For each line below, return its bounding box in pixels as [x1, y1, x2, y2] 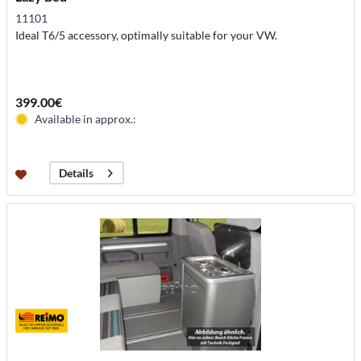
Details [59, 166, 94, 180]
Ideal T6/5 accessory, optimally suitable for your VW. [15, 28, 278, 43]
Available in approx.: [35, 112, 137, 127]
